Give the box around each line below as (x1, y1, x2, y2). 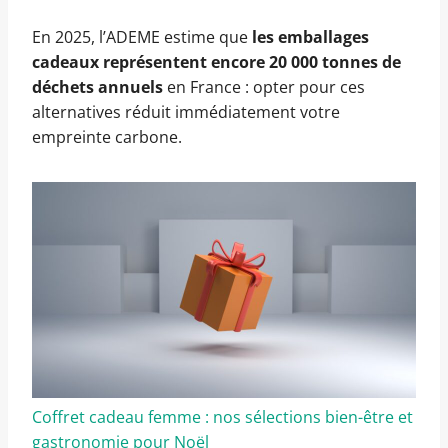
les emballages (252, 26, 369, 49)
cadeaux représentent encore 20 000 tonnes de (32, 51, 401, 74)
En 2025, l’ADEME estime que (32, 26, 252, 49)
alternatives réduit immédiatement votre (32, 101, 340, 124)
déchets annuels (32, 76, 163, 99)
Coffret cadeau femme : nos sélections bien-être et (32, 406, 413, 429)
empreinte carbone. (32, 126, 182, 149)
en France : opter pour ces (163, 76, 365, 99)
